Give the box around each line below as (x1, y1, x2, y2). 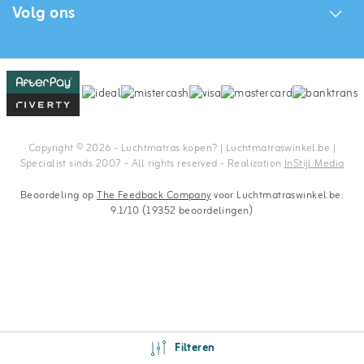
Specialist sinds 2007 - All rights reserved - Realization (19, 155, 284, 172)
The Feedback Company (97, 187, 211, 204)
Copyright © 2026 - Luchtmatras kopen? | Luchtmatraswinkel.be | (28, 140, 336, 157)
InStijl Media (284, 155, 344, 172)
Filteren (175, 339, 215, 357)
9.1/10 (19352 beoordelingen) (110, 202, 253, 219)
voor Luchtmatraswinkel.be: (210, 187, 344, 204)
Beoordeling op (19, 187, 97, 204)
